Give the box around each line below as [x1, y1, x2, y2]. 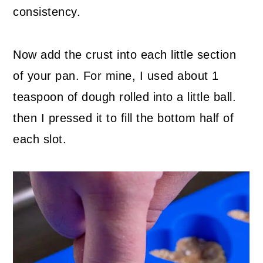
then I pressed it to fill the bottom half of [13, 111, 234, 124]
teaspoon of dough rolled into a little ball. [13, 90, 237, 103]
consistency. [13, 5, 81, 18]
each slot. [13, 132, 67, 146]
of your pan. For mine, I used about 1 [13, 69, 219, 82]
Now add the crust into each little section [13, 48, 237, 61]
